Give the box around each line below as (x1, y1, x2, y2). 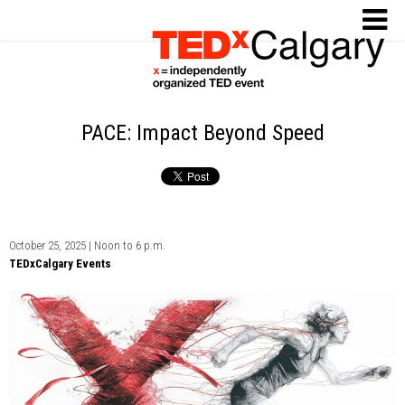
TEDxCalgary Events (9, 257, 111, 270)
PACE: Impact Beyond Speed (80, 120, 325, 146)
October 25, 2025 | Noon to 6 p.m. (9, 239, 165, 252)
